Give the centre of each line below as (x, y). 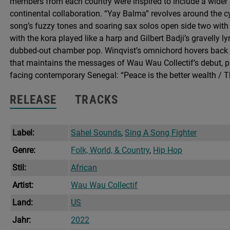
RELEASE (33, 100)
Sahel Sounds (96, 133)
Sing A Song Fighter (161, 133)
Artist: (23, 185)
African (84, 168)
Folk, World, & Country (110, 150)
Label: (24, 133)
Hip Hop (168, 150)
